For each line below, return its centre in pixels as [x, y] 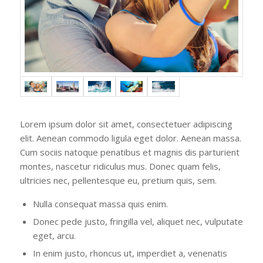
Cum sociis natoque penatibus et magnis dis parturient [129, 152]
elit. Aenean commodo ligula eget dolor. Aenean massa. [130, 138]
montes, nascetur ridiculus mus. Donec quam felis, [120, 166]
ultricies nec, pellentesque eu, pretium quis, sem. [118, 181]
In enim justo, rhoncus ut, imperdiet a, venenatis [130, 253]
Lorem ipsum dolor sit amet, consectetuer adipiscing [126, 124]
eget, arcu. [54, 236]
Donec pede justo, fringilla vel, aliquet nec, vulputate [138, 222]
